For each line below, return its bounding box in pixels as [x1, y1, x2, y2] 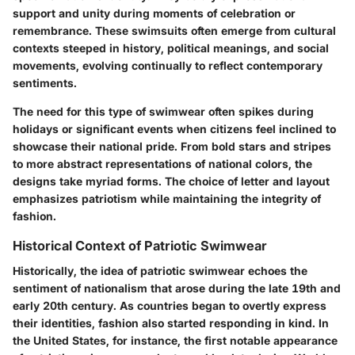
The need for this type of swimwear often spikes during [13, 105, 314, 119]
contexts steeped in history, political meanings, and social [13, 41, 329, 55]
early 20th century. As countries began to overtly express [13, 299, 326, 313]
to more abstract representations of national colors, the [13, 157, 312, 171]
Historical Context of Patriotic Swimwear [13, 238, 267, 254]
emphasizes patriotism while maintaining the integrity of [13, 192, 321, 206]
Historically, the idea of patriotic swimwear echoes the [13, 264, 307, 278]
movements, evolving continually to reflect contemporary [13, 59, 323, 73]
